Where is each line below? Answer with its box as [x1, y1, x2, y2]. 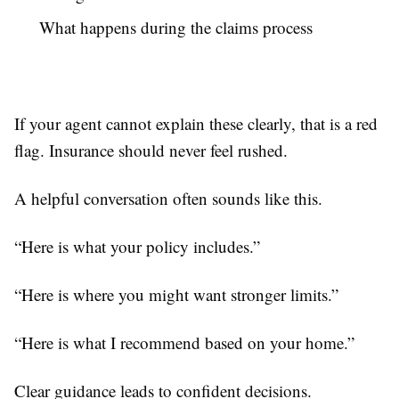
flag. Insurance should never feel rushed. [14, 139, 288, 162]
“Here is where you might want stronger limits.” [14, 283, 338, 306]
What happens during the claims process [39, 16, 313, 39]
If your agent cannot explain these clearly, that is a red [14, 112, 378, 135]
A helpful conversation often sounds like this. [14, 187, 322, 210]
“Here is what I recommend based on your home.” [14, 331, 354, 354]
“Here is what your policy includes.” [14, 235, 260, 258]
